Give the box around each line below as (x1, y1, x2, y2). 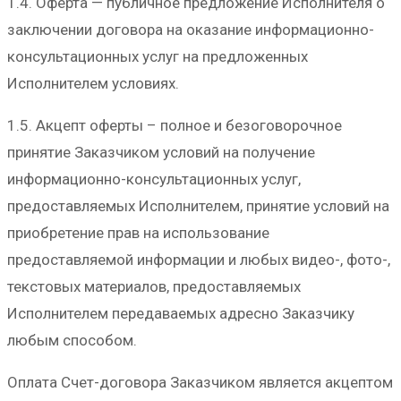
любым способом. (7, 330, 137, 349)
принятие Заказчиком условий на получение (7, 142, 315, 161)
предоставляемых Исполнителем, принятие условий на (7, 196, 389, 215)
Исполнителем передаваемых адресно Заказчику (7, 303, 354, 322)
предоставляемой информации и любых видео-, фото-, (7, 250, 390, 269)
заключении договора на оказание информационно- (7, 20, 374, 38)
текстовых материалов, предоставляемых (7, 277, 301, 295)
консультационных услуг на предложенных (7, 47, 308, 65)
